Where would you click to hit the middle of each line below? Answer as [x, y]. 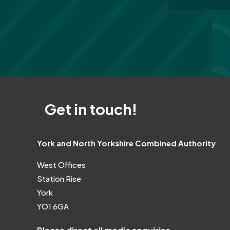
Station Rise [59, 178]
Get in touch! [91, 109]
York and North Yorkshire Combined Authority [126, 143]
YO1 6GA [53, 206]
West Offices [61, 164]
